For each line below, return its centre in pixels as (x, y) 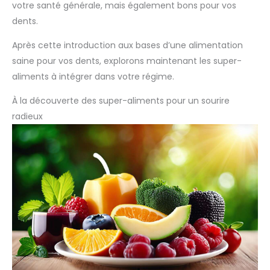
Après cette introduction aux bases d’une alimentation (127, 46)
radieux (27, 117)
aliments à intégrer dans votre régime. (93, 77)
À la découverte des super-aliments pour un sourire (121, 101)
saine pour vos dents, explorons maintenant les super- (127, 61)
